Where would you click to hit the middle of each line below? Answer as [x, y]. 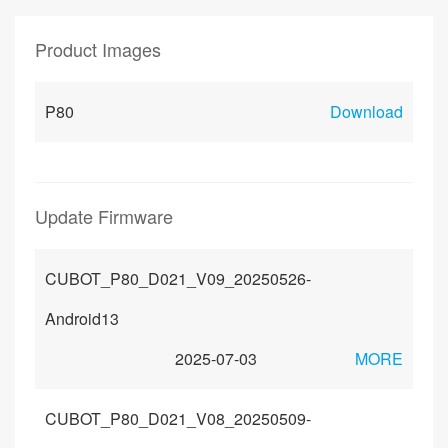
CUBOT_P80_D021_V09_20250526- [178, 278]
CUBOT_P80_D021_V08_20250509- [178, 418]
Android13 [82, 318]
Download [366, 111]
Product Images [98, 49]
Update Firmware [104, 216]
